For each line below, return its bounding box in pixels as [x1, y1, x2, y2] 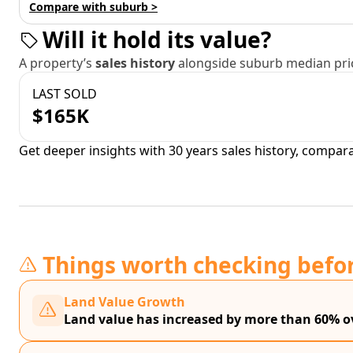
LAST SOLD [32, 85, 97, 102]
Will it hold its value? [43, 24, 271, 54]
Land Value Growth [64, 293, 185, 310]
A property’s [19, 54, 95, 72]
